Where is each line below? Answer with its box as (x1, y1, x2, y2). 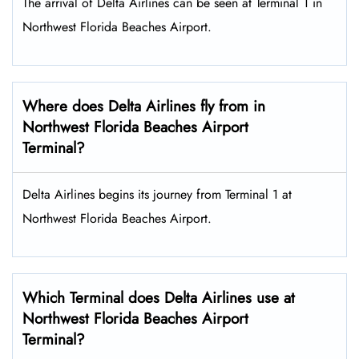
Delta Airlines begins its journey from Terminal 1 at (22, 185, 292, 204)
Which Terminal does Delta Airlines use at (22, 287, 295, 309)
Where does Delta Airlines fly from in (22, 95, 265, 118)
